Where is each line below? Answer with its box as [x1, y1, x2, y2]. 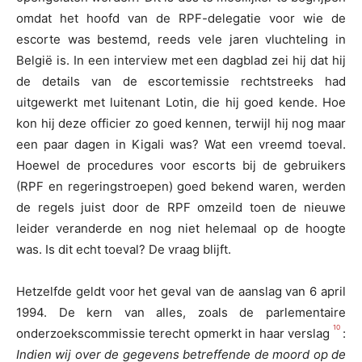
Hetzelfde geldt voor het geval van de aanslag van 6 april [16, 284, 346, 300]
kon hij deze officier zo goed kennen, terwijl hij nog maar [16, 116, 346, 132]
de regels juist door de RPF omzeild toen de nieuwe [16, 200, 346, 216]
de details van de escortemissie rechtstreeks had [16, 74, 346, 90]
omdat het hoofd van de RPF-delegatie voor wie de [16, 11, 346, 27]
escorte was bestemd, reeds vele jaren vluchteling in [16, 32, 346, 48]
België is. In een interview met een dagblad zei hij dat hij [16, 53, 346, 69]
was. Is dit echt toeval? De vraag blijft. [16, 242, 231, 258]
